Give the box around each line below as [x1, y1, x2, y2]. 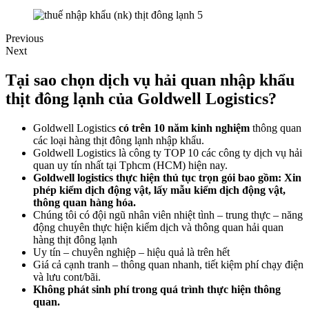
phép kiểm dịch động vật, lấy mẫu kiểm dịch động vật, [33, 183, 286, 196]
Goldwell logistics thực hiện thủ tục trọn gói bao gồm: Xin [33, 171, 301, 183]
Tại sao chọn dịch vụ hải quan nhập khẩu [6, 70, 295, 89]
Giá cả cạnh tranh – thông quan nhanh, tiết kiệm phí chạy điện [33, 258, 303, 270]
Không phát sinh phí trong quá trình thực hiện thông [33, 283, 281, 295]
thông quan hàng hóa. [33, 196, 136, 208]
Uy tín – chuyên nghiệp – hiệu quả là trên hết [33, 246, 230, 258]
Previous [6, 32, 43, 44]
